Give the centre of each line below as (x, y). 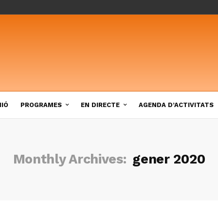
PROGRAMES (41, 105)
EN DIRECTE (100, 105)
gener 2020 (169, 159)
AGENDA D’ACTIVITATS (176, 105)
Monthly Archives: (72, 159)
